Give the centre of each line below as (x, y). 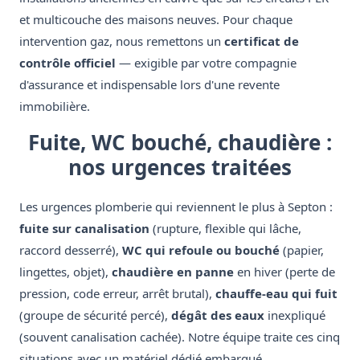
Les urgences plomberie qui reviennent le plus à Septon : (176, 207)
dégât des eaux (218, 315)
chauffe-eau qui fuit (276, 294)
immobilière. (55, 106)
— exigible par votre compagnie (206, 63)
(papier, (302, 250)
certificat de (262, 41)
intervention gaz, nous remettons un (122, 41)
